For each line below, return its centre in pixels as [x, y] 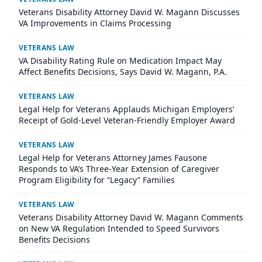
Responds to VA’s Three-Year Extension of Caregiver [119, 168]
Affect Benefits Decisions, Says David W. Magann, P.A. [123, 71]
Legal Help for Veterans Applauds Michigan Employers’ [126, 109]
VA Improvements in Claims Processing [95, 23]
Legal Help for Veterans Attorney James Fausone [113, 157]
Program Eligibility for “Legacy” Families [97, 180]
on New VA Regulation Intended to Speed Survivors [119, 228]
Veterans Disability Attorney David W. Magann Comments [131, 217]
